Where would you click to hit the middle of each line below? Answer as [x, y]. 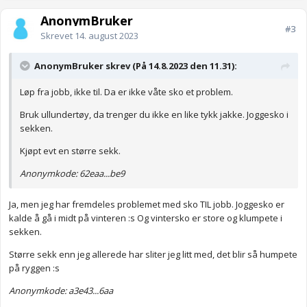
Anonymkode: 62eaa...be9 [72, 174]
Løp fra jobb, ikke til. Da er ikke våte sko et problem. [126, 92]
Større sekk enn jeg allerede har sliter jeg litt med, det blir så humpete [153, 255]
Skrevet [58, 36]
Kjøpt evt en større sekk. [71, 151]
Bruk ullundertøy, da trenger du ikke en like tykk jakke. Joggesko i [154, 115]
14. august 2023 [107, 36]
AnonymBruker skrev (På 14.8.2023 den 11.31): [136, 66]
